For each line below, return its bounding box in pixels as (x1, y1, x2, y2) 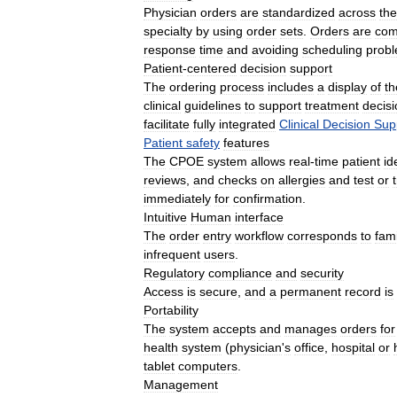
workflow (235, 229, 284, 243)
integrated (219, 117, 276, 131)
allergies (278, 173, 325, 187)
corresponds (287, 229, 357, 243)
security (300, 266, 344, 280)
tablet (144, 359, 175, 373)
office (294, 340, 324, 354)
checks (218, 173, 257, 187)
